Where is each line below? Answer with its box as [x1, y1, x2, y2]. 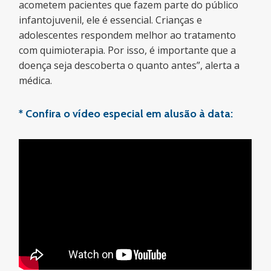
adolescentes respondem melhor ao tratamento [19, 28, 237, 42]
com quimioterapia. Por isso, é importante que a [19, 43, 237, 57]
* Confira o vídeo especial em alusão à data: [19, 106, 233, 120]
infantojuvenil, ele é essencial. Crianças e [19, 13, 203, 27]
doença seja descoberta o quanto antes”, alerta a [19, 58, 240, 72]
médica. [19, 73, 53, 87]
